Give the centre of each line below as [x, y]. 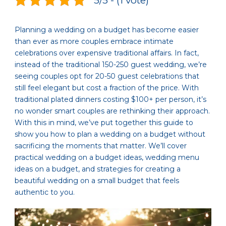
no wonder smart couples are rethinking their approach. [112, 111]
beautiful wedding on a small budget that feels [97, 181]
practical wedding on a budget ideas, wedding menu [107, 158]
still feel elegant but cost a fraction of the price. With [107, 88]
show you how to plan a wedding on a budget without [110, 134]
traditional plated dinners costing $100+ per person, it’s [110, 100]
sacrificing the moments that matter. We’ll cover [101, 146]
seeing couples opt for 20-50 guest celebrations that [107, 76]
